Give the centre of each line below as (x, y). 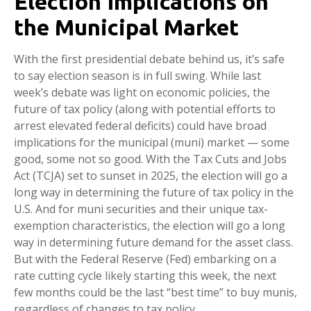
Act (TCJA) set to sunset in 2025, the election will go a (151, 176)
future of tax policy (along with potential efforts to (145, 109)
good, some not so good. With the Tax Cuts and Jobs (150, 159)
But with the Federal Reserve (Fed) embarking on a (145, 259)
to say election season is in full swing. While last (137, 76)
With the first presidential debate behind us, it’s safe (149, 59)
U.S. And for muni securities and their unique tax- (141, 209)
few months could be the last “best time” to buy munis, (155, 292)
